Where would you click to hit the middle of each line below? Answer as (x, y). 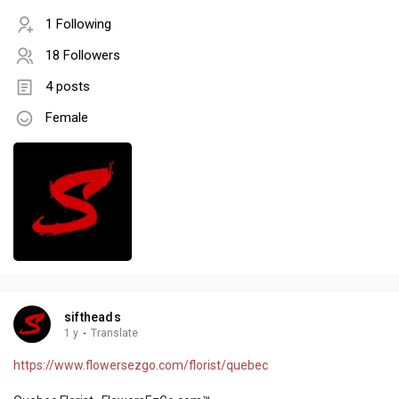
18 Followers (83, 56)
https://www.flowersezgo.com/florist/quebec (141, 366)
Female (67, 118)
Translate (114, 334)
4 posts (68, 87)
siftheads (93, 318)
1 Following (78, 24)
